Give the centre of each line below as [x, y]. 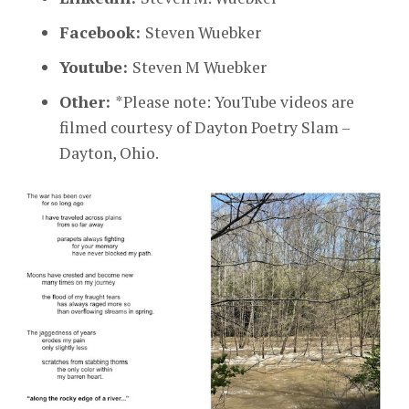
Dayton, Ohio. [109, 153]
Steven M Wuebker [199, 68]
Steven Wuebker [203, 33]
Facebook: [102, 33]
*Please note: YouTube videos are [235, 102]
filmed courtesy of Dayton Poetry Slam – [204, 128]
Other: [87, 102]
